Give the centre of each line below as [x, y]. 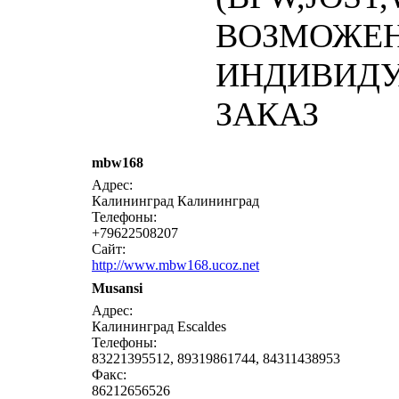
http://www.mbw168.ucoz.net [175, 265]
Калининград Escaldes [159, 326]
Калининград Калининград [175, 201]
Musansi [117, 288]
